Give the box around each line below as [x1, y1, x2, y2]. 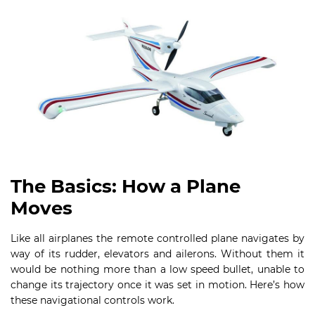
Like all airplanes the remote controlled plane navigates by [11, 232, 304, 245]
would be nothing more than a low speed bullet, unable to [11, 263, 304, 276]
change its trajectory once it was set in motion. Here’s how [11, 278, 304, 292]
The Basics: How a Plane [11, 175, 240, 198]
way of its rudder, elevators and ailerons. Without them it [11, 247, 304, 261]
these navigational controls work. [11, 294, 174, 307]
